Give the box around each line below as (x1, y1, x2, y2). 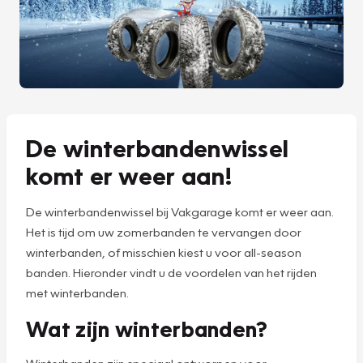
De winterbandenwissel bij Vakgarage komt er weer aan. (26, 203, 334, 219)
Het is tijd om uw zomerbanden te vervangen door (26, 224, 301, 239)
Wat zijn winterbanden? (26, 314, 268, 342)
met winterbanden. (26, 284, 129, 300)
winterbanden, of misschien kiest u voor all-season (26, 244, 301, 259)
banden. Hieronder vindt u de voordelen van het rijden (26, 264, 317, 280)
